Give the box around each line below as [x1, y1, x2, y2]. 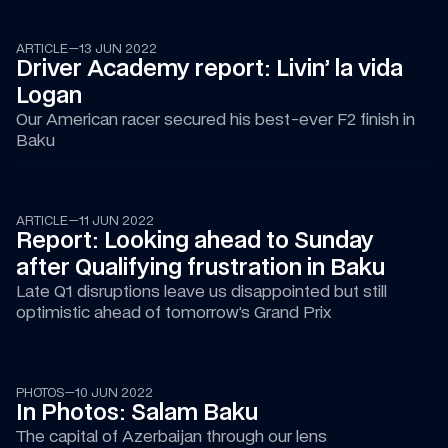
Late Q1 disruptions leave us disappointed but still [15, 281, 387, 301]
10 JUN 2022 [74, 385, 153, 400]
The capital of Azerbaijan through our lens [15, 426, 327, 446]
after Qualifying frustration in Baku [15, 254, 385, 280]
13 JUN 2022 [78, 41, 157, 56]
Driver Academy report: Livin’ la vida [15, 55, 403, 81]
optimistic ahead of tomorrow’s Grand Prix [15, 302, 331, 322]
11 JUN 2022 [78, 213, 154, 228]
